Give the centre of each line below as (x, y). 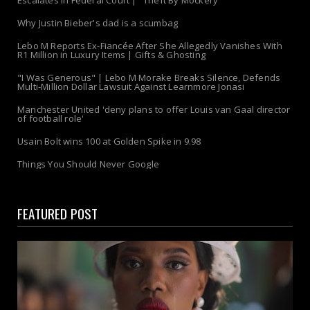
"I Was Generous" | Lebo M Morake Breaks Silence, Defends (149, 78)
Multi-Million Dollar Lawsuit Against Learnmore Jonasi (131, 87)
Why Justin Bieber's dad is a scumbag (98, 23)
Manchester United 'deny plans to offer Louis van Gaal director (154, 110)
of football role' (51, 119)
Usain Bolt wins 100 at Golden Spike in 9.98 (109, 142)
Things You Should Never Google (88, 164)
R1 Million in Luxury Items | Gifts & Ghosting (111, 55)
